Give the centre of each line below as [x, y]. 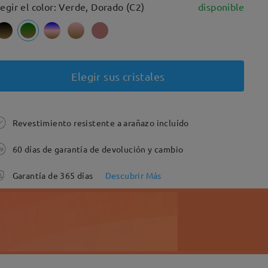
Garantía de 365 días [53, 175]
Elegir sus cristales [118, 76]
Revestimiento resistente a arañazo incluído [100, 123]
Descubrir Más [133, 175]
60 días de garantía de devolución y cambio [98, 149]
